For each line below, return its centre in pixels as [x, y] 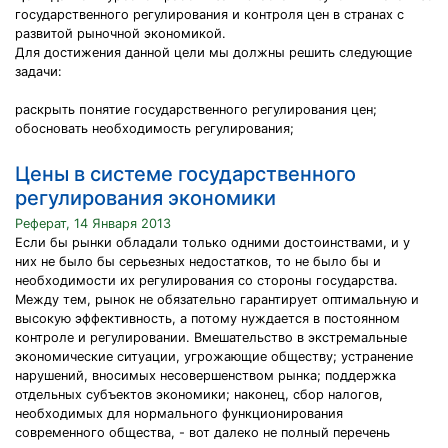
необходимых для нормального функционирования [179, 413]
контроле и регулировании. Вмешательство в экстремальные [211, 337]
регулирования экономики [145, 198]
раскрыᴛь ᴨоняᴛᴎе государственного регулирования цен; [196, 109]
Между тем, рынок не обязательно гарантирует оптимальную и [217, 299]
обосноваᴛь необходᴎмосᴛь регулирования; [154, 128]
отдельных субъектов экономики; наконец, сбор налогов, [199, 394]
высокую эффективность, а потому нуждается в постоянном [207, 318]
